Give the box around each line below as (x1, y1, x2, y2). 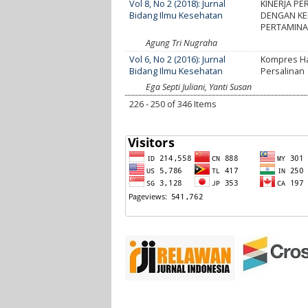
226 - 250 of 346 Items (129, 98, 217, 110)
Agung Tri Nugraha (146, 36, 217, 49)
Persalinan (261, 65, 305, 77)
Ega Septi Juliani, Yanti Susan (146, 80, 252, 93)
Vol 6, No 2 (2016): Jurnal (129, 53, 226, 65)
